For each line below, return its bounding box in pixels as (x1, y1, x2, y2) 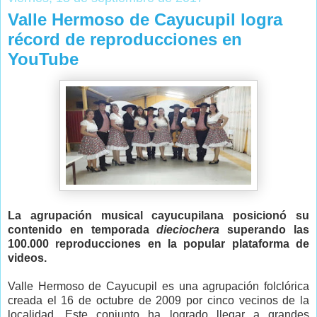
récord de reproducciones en (8, 29, 242, 49)
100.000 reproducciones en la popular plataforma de (8, 238, 309, 250)
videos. (8, 252, 47, 265)
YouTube (8, 49, 79, 69)
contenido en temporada (8, 224, 157, 236)
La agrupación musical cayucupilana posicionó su (8, 209, 309, 222)
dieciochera (156, 224, 220, 236)
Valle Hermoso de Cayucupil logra (8, 9, 282, 29)
